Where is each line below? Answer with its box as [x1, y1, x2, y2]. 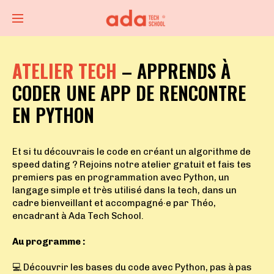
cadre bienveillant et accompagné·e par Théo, [12, 198, 216, 209]
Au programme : [12, 236, 86, 247]
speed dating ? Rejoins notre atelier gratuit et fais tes [12, 159, 251, 170]
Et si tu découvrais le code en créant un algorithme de [12, 146, 251, 157]
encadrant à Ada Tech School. [12, 210, 144, 221]
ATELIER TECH [12, 57, 117, 84]
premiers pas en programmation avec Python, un [12, 172, 229, 183]
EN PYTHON [12, 101, 94, 128]
